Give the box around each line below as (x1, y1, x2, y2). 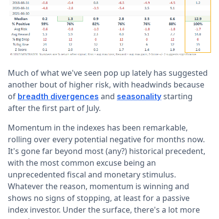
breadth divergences (18, 91, 99, 101)
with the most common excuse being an (8, 157, 156, 168)
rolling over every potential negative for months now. (8, 133, 205, 145)
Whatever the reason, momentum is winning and (8, 180, 189, 192)
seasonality (117, 91, 161, 101)
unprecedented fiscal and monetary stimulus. (8, 169, 176, 180)
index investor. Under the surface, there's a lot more (8, 204, 200, 215)
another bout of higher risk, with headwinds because (8, 79, 204, 90)
